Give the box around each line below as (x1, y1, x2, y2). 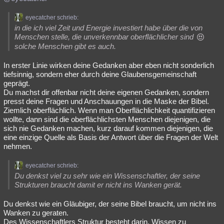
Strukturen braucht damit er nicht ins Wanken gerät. (14, 180, 182, 189)
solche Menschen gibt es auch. (14, 42, 116, 50)
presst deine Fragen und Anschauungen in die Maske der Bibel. (3, 97, 209, 105)
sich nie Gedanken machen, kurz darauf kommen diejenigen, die (3, 124, 213, 132)
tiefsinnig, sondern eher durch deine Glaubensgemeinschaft (3, 70, 196, 78)
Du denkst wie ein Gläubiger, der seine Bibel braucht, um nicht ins (3, 199, 216, 208)
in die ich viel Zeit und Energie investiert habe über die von (14, 23, 202, 32)
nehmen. (3, 142, 32, 150)
